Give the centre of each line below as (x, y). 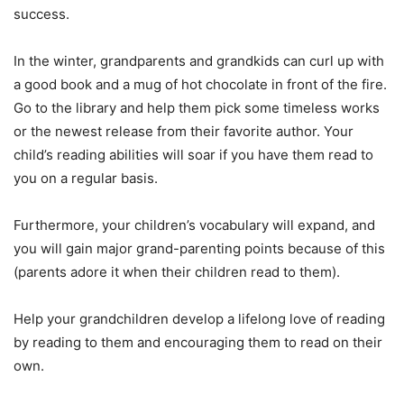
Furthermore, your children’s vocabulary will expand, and (194, 225)
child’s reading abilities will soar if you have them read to (193, 154)
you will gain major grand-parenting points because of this (199, 248)
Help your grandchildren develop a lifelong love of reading (199, 318)
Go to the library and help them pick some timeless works (197, 107)
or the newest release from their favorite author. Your (184, 131)
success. (43, 14)
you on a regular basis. (87, 178)
